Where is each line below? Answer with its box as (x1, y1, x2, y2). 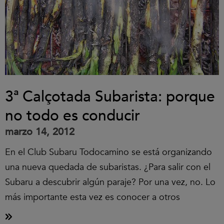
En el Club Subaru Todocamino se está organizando (5, 146, 212, 158)
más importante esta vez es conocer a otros (5, 191, 180, 203)
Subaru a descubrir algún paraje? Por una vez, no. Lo (5, 176, 215, 188)
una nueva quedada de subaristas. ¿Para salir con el (5, 161, 210, 173)
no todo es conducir (5, 105, 140, 126)
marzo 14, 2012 (5, 125, 74, 138)
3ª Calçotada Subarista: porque (5, 86, 215, 107)
